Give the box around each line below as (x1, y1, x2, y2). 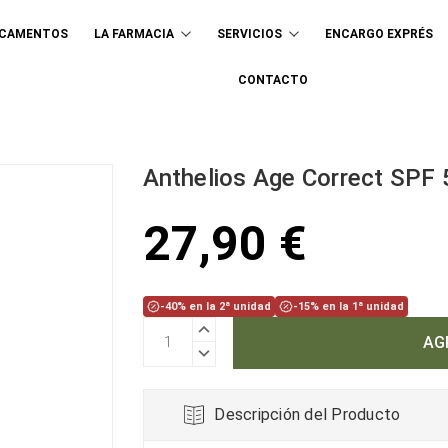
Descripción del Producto (214, 405, 401, 425)
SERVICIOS (217, 27, 282, 41)
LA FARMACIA (94, 27, 174, 41)
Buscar (278, 38, 324, 55)
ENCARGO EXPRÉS (325, 27, 433, 41)
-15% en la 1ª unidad (292, 300, 404, 314)
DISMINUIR (204, 346, 257, 358)
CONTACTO (238, 73, 308, 87)
